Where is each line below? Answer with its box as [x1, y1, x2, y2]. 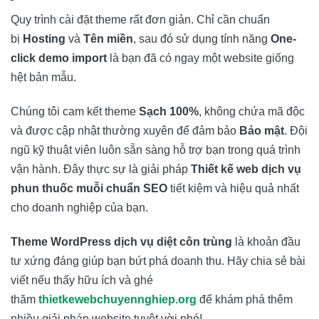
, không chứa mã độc [199, 105, 305, 118]
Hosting [23, 33, 66, 46]
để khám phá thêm [197, 293, 293, 305]
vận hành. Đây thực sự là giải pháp [11, 163, 191, 176]
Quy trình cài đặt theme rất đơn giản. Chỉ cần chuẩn [11, 14, 270, 26]
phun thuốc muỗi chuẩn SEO [11, 182, 167, 195]
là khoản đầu [232, 235, 300, 248]
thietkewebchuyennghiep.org [38, 293, 197, 305]
